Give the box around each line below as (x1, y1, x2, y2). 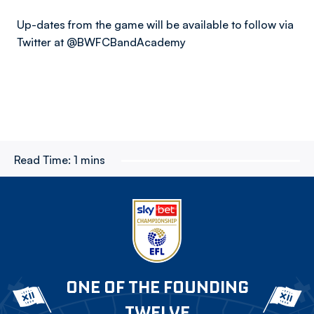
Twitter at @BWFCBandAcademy (17, 35, 186, 49)
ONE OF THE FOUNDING (65, 276, 249, 298)
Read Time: (14, 153, 71, 167)
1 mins (74, 153, 105, 167)
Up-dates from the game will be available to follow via (17, 18, 294, 32)
